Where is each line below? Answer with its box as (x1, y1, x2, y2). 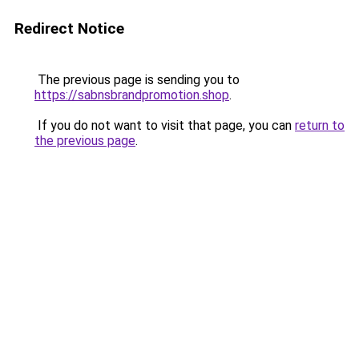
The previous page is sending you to (34, 72, 240, 87)
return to (295, 118, 345, 133)
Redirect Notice (14, 19, 124, 38)
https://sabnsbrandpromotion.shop (34, 87, 229, 103)
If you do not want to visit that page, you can (34, 118, 295, 133)
